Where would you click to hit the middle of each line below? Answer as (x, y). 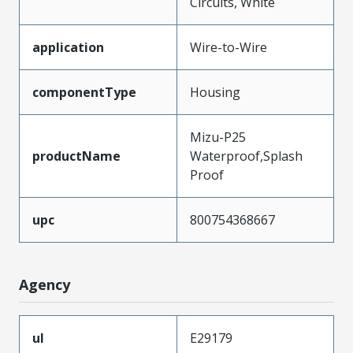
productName (76, 156)
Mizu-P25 (218, 137)
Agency (45, 284)
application (68, 47)
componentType (84, 92)
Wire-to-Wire (229, 47)
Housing (215, 92)
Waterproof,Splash (246, 156)
